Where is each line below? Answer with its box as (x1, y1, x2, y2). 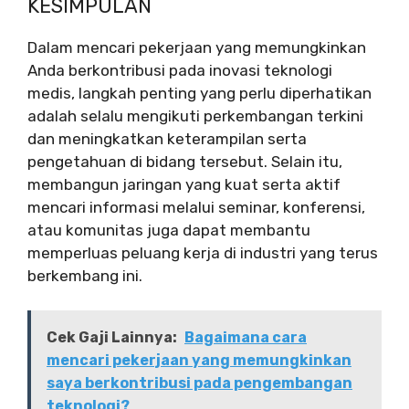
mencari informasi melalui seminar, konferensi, (27, 197, 365, 216)
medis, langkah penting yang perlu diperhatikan (27, 83, 372, 102)
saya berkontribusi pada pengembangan (47, 374, 352, 393)
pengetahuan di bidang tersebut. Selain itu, (27, 152, 342, 171)
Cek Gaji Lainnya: (47, 329, 177, 347)
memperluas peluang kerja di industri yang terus (27, 243, 378, 262)
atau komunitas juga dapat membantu (27, 220, 310, 239)
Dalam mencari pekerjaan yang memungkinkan (27, 37, 366, 57)
